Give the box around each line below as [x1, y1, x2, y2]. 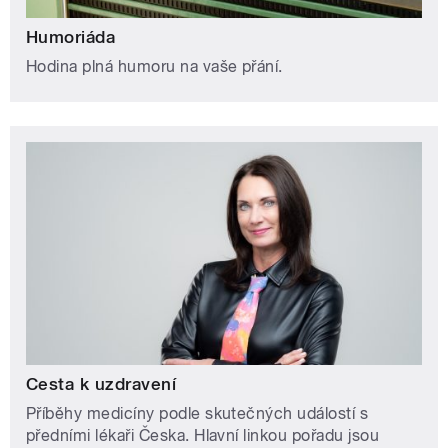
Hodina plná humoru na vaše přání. [26, 57, 283, 77]
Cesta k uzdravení [26, 374, 177, 395]
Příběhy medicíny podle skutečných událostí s [26, 404, 369, 424]
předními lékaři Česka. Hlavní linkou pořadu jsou [26, 426, 380, 446]
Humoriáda [26, 27, 116, 48]
